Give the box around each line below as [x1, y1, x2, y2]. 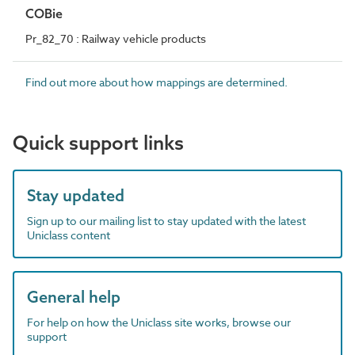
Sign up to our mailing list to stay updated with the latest [27, 213, 306, 228]
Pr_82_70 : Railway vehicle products [25, 31, 206, 46]
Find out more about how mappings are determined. [25, 74, 288, 90]
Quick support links [13, 131, 184, 155]
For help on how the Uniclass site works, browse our [27, 315, 291, 330]
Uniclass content [27, 227, 110, 242]
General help [27, 287, 120, 307]
